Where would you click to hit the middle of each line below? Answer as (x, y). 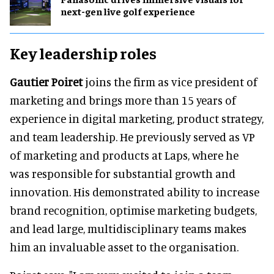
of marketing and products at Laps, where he (124, 155)
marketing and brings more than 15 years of (123, 100)
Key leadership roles (83, 53)
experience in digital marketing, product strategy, (137, 118)
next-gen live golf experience (128, 11)
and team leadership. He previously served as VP (132, 136)
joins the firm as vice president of (170, 81)
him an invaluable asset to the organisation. (124, 246)
